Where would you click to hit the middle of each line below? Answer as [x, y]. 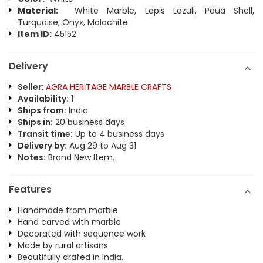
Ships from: [42, 110]
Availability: [43, 99]
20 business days [89, 122]
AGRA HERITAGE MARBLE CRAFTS [109, 87]
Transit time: [45, 134]
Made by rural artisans [63, 245]
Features [30, 189]
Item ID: [35, 34]
